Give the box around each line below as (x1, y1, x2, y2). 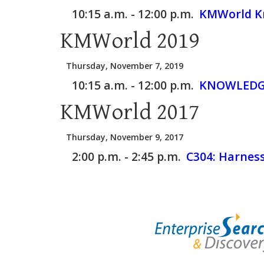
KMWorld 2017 (60, 99, 199, 126)
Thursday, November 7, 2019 (66, 60, 183, 71)
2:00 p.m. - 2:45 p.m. (72, 148, 181, 164)
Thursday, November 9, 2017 (66, 131, 183, 143)
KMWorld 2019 (60, 28, 199, 54)
